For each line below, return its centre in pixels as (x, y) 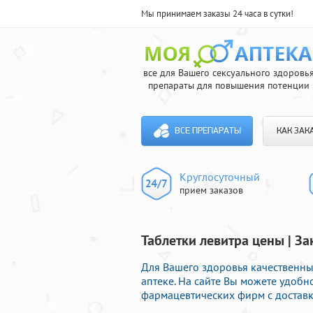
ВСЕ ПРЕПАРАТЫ (208, 131)
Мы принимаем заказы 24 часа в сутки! (217, 14)
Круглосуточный (220, 177)
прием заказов (211, 190)
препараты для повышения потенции (228, 85)
